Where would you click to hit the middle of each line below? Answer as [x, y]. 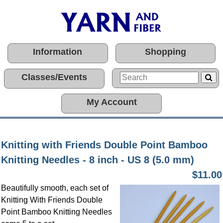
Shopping [165, 52]
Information [58, 52]
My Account [111, 102]
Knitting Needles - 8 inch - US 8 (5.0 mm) [98, 160]
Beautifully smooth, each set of [55, 188]
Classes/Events [54, 77]
